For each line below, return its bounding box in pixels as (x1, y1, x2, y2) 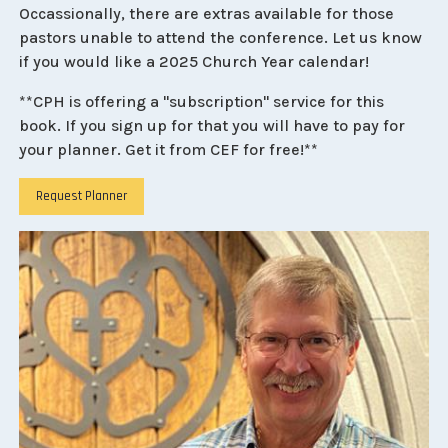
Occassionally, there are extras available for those (19, 4, 395, 24)
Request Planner (36, 188, 128, 206)
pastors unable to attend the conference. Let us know (19, 28, 423, 48)
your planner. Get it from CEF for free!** (19, 140, 319, 160)
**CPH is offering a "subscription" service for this (19, 92, 385, 112)
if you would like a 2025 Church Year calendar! (19, 52, 370, 72)
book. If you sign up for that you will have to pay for (19, 116, 406, 136)
